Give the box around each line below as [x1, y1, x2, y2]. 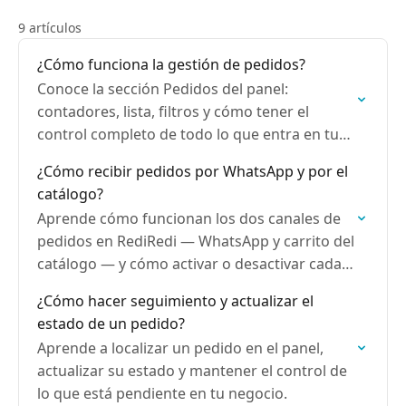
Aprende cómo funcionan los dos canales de [37, 208, 341, 228]
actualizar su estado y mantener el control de [37, 361, 347, 381]
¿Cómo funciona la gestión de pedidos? [37, 54, 305, 74]
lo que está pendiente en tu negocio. [37, 383, 287, 403]
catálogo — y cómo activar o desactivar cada [37, 254, 342, 274]
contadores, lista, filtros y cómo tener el [37, 101, 309, 121]
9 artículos [18, 19, 82, 36]
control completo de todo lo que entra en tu [37, 124, 339, 144]
